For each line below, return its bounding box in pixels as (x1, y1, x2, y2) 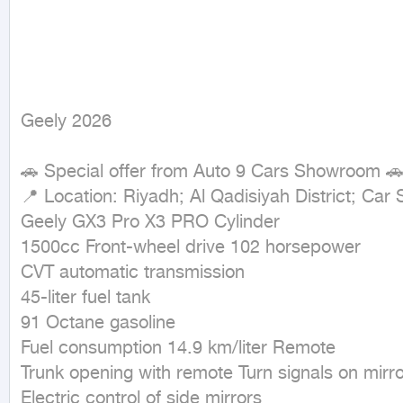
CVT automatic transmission (21, 262, 245, 284)
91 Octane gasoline (21, 312, 175, 335)
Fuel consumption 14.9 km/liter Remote (21, 337, 336, 360)
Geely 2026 (21, 111, 112, 133)
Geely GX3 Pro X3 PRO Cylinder (21, 211, 280, 234)
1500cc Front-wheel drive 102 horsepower (21, 237, 361, 259)
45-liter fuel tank (21, 287, 150, 309)
